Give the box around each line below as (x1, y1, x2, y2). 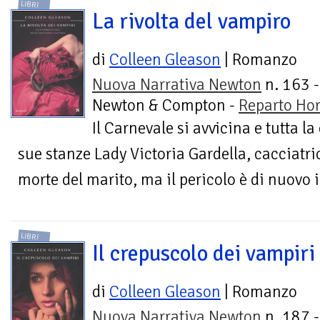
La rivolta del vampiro (92, 7, 291, 35)
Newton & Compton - (92, 94, 239, 116)
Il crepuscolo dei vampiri (92, 240, 315, 268)
